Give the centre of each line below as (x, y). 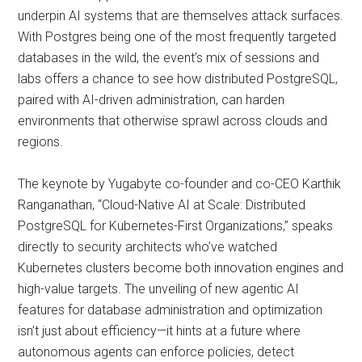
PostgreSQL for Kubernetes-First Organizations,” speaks (176, 226)
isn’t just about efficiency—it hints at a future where (160, 331)
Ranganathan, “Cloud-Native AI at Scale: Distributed (162, 205)
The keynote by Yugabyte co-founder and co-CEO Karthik (180, 184)
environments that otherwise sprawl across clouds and (173, 121)
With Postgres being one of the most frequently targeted (177, 37)
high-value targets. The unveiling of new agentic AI (159, 289)
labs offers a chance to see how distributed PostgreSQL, (178, 79)
